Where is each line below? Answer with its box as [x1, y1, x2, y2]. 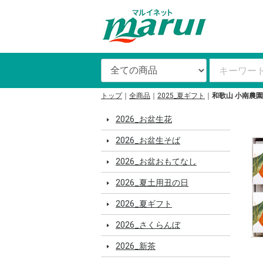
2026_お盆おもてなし [116, 157, 197, 166]
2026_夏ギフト [116, 199, 172, 208]
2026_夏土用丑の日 [116, 178, 188, 187]
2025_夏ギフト [157, 92, 205, 100]
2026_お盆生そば [116, 136, 180, 145]
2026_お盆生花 [116, 114, 172, 124]
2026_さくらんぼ [116, 220, 180, 230]
